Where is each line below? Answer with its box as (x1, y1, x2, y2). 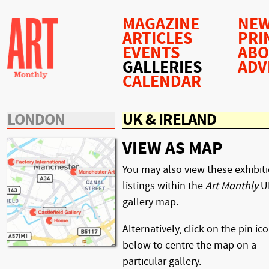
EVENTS (122, 43, 180, 63)
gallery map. (122, 195, 178, 208)
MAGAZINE (122, 14, 199, 34)
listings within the (122, 179, 205, 192)
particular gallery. (122, 255, 201, 268)
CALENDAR (122, 72, 201, 92)
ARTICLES (122, 29, 193, 49)
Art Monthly (205, 179, 258, 192)
